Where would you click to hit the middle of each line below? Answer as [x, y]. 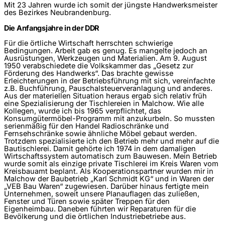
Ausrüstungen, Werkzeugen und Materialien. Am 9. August [105, 58]
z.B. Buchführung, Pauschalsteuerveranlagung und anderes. [108, 88]
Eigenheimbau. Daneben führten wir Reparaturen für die [100, 209]
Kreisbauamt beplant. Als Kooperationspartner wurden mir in [109, 171]
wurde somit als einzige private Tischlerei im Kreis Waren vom [111, 163]
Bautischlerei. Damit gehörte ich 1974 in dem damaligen [100, 148]
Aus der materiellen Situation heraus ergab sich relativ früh [105, 96]
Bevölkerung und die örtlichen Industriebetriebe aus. [95, 216]
